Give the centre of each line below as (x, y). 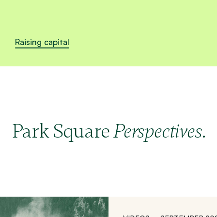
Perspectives (158, 131)
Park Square (63, 131)
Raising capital (42, 42)
